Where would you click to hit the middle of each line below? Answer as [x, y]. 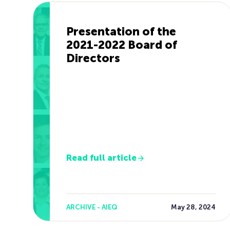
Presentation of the [121, 32]
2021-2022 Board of [122, 45]
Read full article [101, 158]
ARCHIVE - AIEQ [92, 207]
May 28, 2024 [193, 207]
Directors [93, 58]
